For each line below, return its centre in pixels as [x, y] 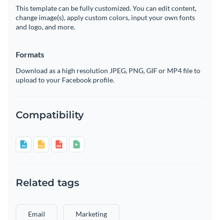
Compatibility [50, 115]
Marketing [91, 214]
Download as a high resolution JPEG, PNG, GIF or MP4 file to [108, 70]
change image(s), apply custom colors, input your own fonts [105, 17]
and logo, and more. [45, 27]
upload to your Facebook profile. [65, 80]
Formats [30, 54]
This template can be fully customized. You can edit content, [106, 8]
